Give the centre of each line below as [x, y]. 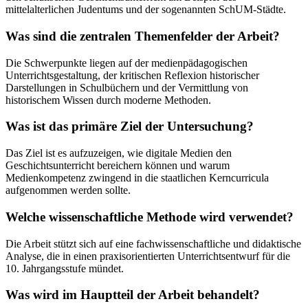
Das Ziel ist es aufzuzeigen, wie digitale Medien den [119, 153]
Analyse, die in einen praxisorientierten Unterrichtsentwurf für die [148, 256]
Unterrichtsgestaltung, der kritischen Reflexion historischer [132, 75]
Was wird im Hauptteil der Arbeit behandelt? [133, 295]
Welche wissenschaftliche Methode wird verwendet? [150, 217]
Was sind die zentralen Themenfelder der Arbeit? [143, 36]
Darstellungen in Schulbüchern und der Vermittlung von [127, 87]
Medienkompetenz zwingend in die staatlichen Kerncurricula [137, 178]
